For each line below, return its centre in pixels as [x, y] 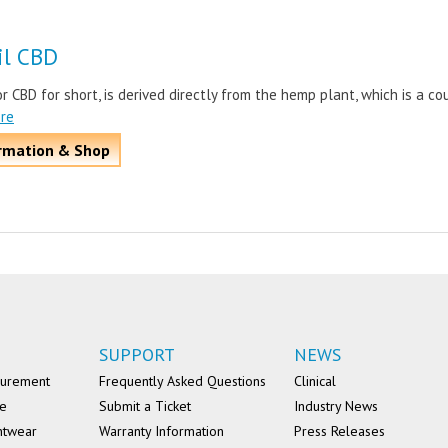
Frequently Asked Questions [182, 381]
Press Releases [339, 431]
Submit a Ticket [145, 406]
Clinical [315, 381]
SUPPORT [137, 354]
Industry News [336, 406]
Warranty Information [161, 431]
